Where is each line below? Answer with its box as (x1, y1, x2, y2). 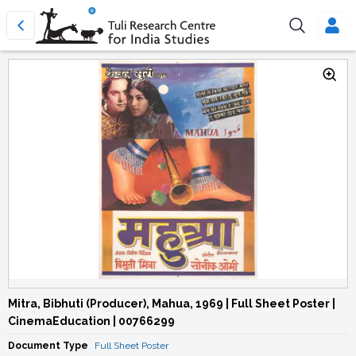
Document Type (8, 340, 88, 351)
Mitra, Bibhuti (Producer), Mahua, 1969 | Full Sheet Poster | (8, 297, 335, 310)
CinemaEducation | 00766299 (8, 315, 175, 327)
